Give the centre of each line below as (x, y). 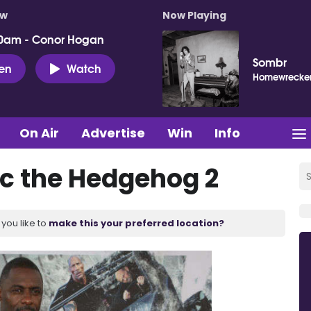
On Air (39, 133)
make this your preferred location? (136, 223)
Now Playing (194, 15)
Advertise (113, 133)
